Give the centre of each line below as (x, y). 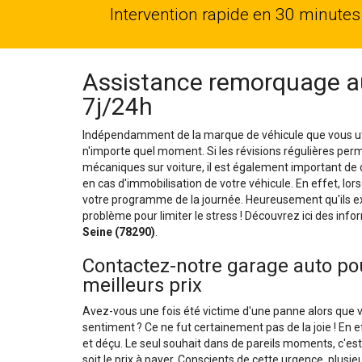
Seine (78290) (119, 232)
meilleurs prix (142, 285)
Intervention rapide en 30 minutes (235, 15)
